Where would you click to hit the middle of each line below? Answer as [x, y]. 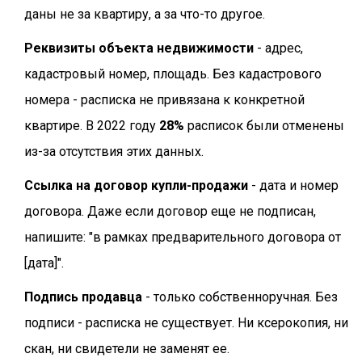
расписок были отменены [264, 126]
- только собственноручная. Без [240, 297]
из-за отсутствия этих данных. [114, 152]
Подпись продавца [83, 297]
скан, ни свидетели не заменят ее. [127, 349]
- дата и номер [293, 186]
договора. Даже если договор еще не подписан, [170, 212]
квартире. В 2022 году [92, 126]
